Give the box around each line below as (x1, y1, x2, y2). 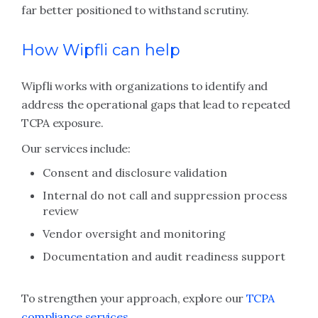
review (43, 204, 79, 218)
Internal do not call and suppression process (43, 188, 287, 202)
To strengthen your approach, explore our (21, 291, 246, 305)
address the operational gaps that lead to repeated (21, 97, 291, 111)
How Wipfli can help (21, 40, 180, 60)
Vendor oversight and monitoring (43, 226, 226, 241)
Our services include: (21, 141, 131, 155)
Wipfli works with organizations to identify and (21, 79, 268, 93)
